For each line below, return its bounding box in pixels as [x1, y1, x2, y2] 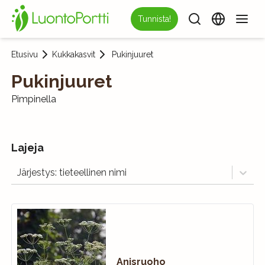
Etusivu [11, 50, 38, 59]
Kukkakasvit [51, 50, 95, 59]
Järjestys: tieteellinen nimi [17, 166, 127, 178]
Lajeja [11, 141, 44, 154]
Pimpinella [11, 93, 56, 105]
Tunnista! [138, 14, 172, 24]
